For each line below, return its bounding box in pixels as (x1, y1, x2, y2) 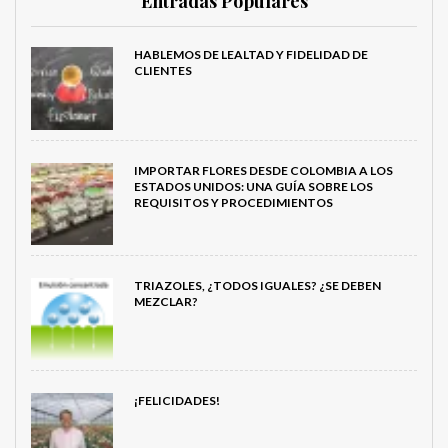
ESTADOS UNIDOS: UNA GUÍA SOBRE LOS (133, 178, 373, 194)
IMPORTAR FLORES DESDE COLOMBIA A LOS (133, 162, 393, 178)
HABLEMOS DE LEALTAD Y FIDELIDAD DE (133, 47, 368, 63)
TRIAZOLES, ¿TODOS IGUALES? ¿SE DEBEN (133, 277, 381, 293)
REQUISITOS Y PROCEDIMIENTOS (133, 194, 333, 210)
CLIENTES (133, 63, 192, 79)
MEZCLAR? (133, 293, 198, 309)
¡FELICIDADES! (133, 392, 220, 408)
